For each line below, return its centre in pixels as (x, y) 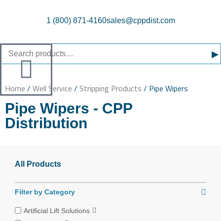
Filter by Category (45, 192)
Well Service (52, 88)
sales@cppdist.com (141, 20)
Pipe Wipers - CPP (69, 108)
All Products (38, 164)
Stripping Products (110, 88)
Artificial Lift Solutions (57, 211)
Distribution (46, 123)
